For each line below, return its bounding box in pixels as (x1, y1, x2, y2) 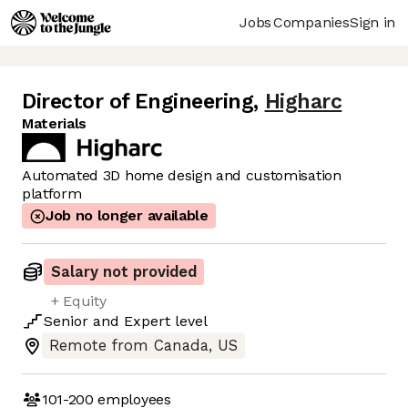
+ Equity (51, 292, 107, 311)
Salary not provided (51, 263, 197, 281)
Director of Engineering (22, 89, 254, 115)
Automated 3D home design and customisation (22, 167, 342, 185)
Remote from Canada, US (49, 337, 238, 355)
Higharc (264, 89, 342, 115)
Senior (44, 312, 88, 331)
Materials (22, 115, 87, 133)
